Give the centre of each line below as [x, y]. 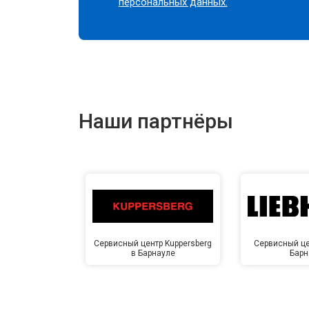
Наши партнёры [156, 121]
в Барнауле [153, 253]
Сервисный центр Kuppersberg [153, 243]
